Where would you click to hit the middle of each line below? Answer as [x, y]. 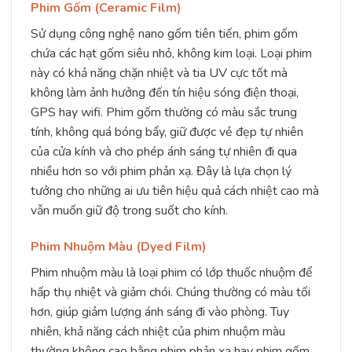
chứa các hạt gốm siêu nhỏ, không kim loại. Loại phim [171, 54]
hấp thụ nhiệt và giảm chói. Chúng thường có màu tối [170, 292]
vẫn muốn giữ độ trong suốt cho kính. [129, 211]
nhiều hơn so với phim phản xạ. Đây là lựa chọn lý [161, 172]
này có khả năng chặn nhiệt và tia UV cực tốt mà [159, 73]
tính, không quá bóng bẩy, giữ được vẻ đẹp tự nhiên [167, 132]
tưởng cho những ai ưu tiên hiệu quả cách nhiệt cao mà [175, 191]
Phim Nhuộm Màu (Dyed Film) [119, 246]
